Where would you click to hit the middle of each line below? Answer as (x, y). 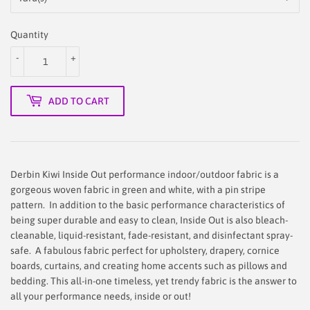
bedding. (30, 281)
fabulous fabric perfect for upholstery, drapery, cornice (161, 250)
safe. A (26, 250)
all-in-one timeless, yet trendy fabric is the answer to (183, 281)
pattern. (29, 205)
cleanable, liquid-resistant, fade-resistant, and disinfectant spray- (152, 235)
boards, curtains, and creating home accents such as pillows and (149, 266)
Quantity (29, 35)
